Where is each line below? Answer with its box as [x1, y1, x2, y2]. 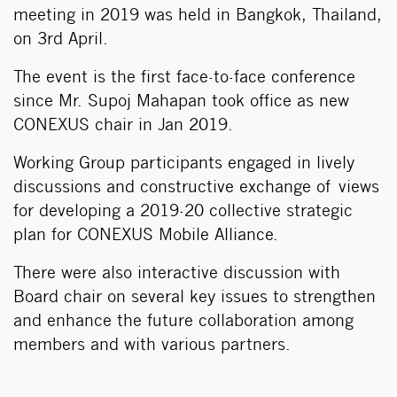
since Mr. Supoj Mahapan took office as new [13, 94, 349, 110]
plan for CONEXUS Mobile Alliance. [13, 228, 278, 244]
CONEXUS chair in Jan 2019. [13, 118, 233, 134]
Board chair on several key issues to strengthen [13, 290, 376, 306]
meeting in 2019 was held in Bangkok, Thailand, [13, 8, 382, 24]
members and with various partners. [13, 338, 291, 354]
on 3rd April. [13, 32, 108, 48]
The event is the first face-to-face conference [13, 70, 355, 86]
